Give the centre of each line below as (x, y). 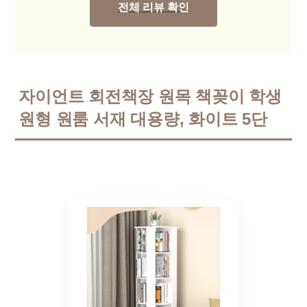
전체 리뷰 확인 (153, 7)
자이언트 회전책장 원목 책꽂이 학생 (150, 96)
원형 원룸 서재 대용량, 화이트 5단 (143, 119)
